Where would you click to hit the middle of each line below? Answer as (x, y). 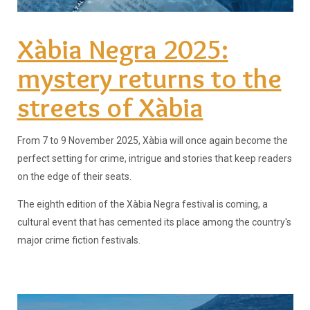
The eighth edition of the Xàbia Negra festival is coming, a (142, 204)
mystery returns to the (149, 77)
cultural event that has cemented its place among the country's (154, 222)
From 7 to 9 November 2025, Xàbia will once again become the (152, 140)
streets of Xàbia (110, 107)
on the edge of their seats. (74, 176)
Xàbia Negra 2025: (122, 48)
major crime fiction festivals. (79, 240)
